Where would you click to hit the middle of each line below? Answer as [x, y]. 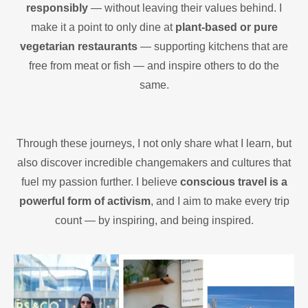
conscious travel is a [233, 182]
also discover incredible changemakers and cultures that [154, 163]
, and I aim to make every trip [220, 201]
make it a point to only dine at [103, 27]
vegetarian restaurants [79, 47]
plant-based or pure [226, 27]
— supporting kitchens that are [213, 47]
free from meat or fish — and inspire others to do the [154, 66]
